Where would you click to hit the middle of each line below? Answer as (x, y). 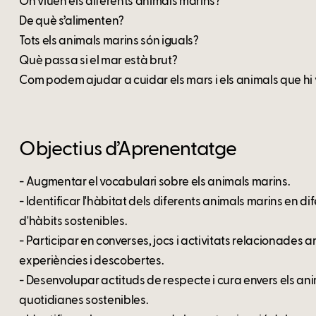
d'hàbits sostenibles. (73, 222)
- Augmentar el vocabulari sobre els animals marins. (155, 183)
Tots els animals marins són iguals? (109, 42)
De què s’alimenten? (72, 22)
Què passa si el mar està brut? (98, 61)
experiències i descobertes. (92, 262)
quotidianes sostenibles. (84, 301)
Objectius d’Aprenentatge (128, 150)
